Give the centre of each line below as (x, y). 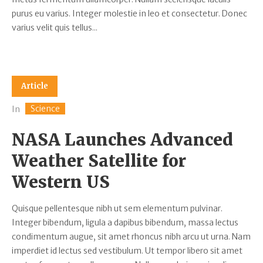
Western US (61, 182)
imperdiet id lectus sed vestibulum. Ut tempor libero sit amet (127, 251)
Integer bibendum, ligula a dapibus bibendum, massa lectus (125, 223)
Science (45, 109)
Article (35, 86)
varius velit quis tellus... (55, 27)
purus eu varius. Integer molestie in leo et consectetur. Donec (129, 13)
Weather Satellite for (99, 161)
